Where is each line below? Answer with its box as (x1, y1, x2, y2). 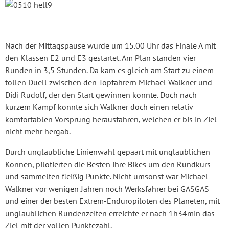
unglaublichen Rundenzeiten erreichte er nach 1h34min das (5, 208, 215, 218)
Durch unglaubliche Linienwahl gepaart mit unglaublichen (5, 146, 210, 157)
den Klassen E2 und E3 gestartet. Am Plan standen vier (5, 52, 196, 63)
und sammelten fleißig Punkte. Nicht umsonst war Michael (5, 171, 208, 181)
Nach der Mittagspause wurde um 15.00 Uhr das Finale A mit (5, 40, 216, 51)
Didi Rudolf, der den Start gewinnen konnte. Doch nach (5, 89, 197, 100)
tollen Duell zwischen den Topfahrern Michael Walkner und (5, 77, 212, 87)
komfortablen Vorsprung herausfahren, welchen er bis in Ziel (5, 113, 217, 124)
